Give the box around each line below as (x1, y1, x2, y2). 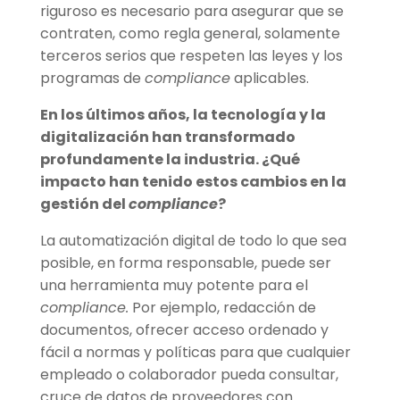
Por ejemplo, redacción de (128, 297, 316, 319)
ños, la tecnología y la (157, 104, 326, 126)
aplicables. (229, 68, 309, 89)
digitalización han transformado (39, 127, 296, 148)
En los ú (39, 104, 96, 126)
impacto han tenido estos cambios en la (39, 171, 346, 193)
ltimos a (95, 104, 158, 126)
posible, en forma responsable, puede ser (39, 253, 331, 274)
